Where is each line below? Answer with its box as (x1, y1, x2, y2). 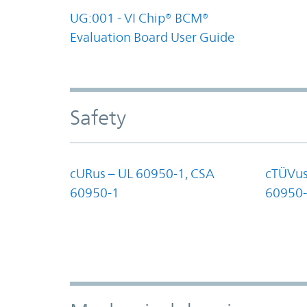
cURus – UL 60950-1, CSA (70, 165, 214, 181)
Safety (70, 105, 126, 130)
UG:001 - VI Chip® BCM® (70, 10, 209, 25)
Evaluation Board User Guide (70, 29, 234, 45)
